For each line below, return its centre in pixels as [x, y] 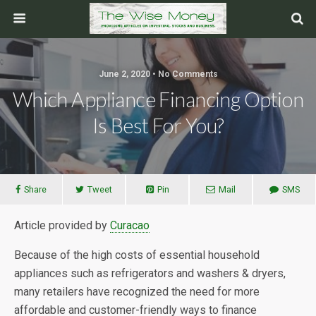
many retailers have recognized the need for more [137, 292]
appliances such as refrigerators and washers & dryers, [150, 273]
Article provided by [62, 225]
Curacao [130, 225]
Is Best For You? [158, 126]
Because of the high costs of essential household [137, 255]
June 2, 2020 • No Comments [158, 74]
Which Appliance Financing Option [158, 99]
